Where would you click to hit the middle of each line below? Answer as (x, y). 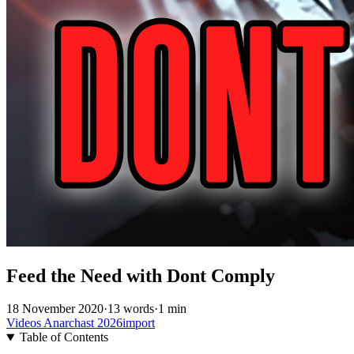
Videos (25, 323)
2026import (126, 323)
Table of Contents (64, 337)
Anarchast (70, 323)
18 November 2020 (55, 309)
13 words (131, 309)
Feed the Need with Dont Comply (141, 275)
